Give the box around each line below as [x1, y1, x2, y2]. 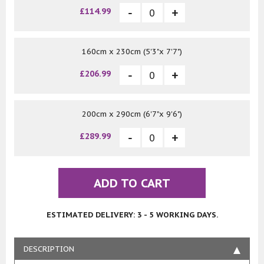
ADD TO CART [94, 176, 170, 192]
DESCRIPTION [24, 244, 74, 255]
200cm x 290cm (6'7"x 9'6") [82, 109, 182, 120]
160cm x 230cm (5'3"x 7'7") [82, 47, 182, 57]
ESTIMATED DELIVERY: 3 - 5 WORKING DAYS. [46, 210, 218, 220]
